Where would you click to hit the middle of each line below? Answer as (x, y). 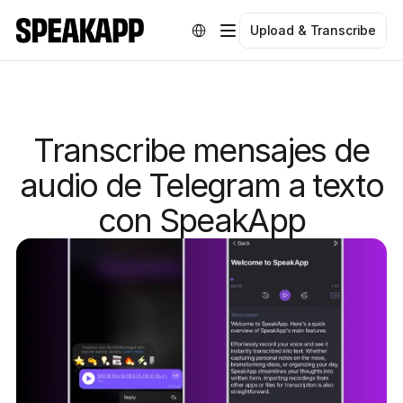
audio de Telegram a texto (201, 185)
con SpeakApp (201, 220)
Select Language (220, 24)
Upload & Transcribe (313, 30)
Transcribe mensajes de (201, 150)
